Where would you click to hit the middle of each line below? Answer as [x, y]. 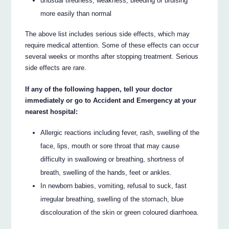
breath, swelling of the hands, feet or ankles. [106, 172]
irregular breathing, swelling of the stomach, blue [112, 199]
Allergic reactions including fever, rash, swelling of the [120, 132]
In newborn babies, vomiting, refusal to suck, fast [114, 186]
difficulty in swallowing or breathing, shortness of [112, 159]
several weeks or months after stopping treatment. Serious [112, 57]
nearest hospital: [52, 112]
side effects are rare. [56, 68]
